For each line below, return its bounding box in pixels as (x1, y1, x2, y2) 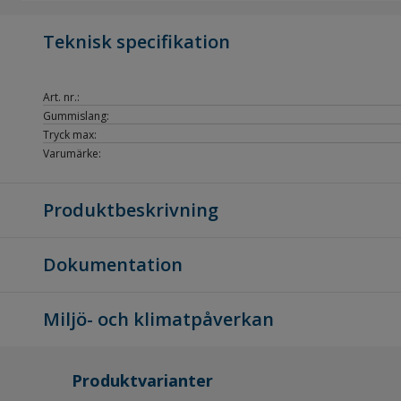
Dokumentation (43, 252, 183, 277)
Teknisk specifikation (43, 30, 230, 54)
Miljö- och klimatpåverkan (43, 307, 274, 331)
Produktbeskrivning (43, 198, 218, 222)
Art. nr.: (43, 90, 80, 105)
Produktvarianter (72, 370, 213, 391)
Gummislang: (43, 108, 109, 124)
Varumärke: (43, 146, 101, 161)
